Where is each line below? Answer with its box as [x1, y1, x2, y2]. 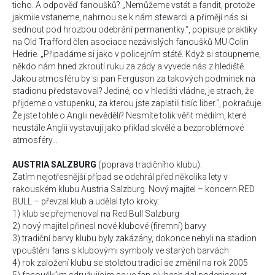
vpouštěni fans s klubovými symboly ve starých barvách [12, 246, 229, 255]
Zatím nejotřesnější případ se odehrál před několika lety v [12, 172, 228, 182]
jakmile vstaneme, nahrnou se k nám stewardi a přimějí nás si [12, 12, 247, 22]
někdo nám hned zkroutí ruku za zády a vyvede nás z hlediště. [12, 61, 246, 71]
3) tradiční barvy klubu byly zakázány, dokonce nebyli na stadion [12, 233, 257, 243]
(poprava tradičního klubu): [96, 160, 202, 169]
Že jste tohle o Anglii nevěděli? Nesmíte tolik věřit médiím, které [12, 110, 246, 120]
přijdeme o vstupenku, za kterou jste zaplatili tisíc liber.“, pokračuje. [12, 98, 263, 108]
